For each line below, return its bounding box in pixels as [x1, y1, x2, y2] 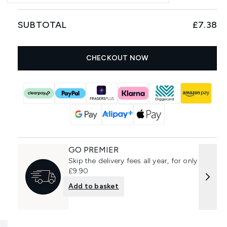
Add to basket [68, 182, 119, 191]
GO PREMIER [68, 145, 119, 155]
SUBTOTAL [18, 19, 67, 30]
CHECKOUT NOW [86, 54, 149, 62]
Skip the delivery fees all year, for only [68, 157, 198, 165]
